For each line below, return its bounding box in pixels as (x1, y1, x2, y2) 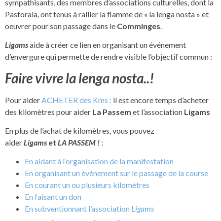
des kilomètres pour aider (5, 107, 92, 116)
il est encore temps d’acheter (113, 95, 209, 105)
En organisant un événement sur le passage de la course (25, 168, 208, 178)
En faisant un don (25, 192, 81, 202)
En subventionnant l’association (25, 204, 131, 214)
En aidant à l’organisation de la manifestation (25, 156, 174, 166)
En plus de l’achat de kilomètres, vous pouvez (5, 125, 154, 135)
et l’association (131, 107, 184, 116)
